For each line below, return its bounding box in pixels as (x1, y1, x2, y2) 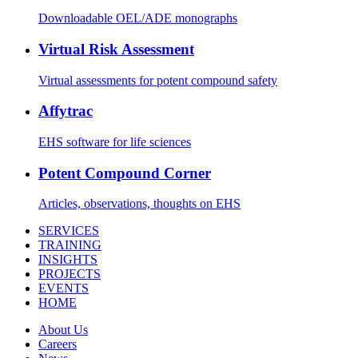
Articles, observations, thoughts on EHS (38, 197, 241, 211)
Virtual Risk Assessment (38, 40, 194, 58)
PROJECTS (38, 267, 101, 281)
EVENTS (38, 281, 89, 296)
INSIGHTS (38, 253, 97, 267)
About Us (38, 323, 88, 337)
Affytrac (38, 102, 93, 120)
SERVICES (38, 224, 99, 238)
